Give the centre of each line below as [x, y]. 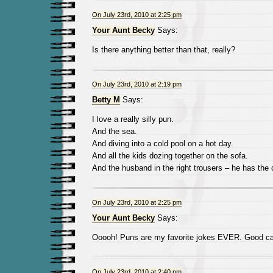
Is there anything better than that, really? [163, 50]
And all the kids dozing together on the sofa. [170, 156]
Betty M [106, 100]
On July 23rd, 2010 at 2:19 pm [136, 84]
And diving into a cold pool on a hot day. [162, 144]
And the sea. [114, 131]
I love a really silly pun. [133, 119]
